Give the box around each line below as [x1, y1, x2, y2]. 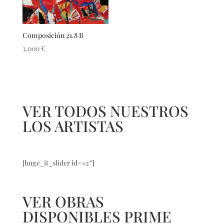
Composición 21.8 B [22, 30, 83, 40]
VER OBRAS [22, 191, 104, 211]
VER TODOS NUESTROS [22, 100, 188, 121]
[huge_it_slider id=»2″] [22, 157, 94, 167]
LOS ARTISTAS [22, 115, 123, 136]
